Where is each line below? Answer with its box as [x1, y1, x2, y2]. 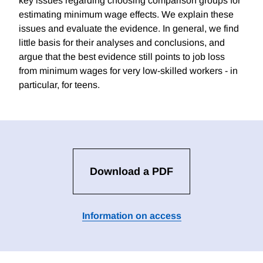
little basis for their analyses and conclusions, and [19, 38, 225, 48]
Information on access [82, 211, 181, 221]
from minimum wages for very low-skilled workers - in [19, 66, 238, 76]
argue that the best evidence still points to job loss [19, 52, 225, 62]
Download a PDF [90, 166, 173, 178]
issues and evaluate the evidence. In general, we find [19, 23, 239, 34]
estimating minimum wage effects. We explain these [19, 9, 234, 20]
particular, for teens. [19, 80, 100, 90]
